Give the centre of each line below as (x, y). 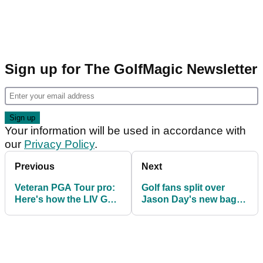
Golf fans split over (183, 187)
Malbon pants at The (187, 211)
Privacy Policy (59, 144)
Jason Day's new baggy (195, 199)
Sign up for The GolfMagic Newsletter (131, 69)
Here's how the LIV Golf (67, 199)
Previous (35, 166)
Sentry (156, 222)
